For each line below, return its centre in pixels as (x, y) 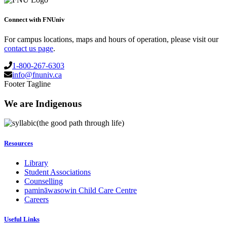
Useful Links (22, 219)
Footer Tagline (27, 84)
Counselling (44, 181)
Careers (36, 199)
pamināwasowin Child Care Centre (81, 190)
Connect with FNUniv (34, 19)
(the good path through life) (80, 123)
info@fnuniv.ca (37, 75)
